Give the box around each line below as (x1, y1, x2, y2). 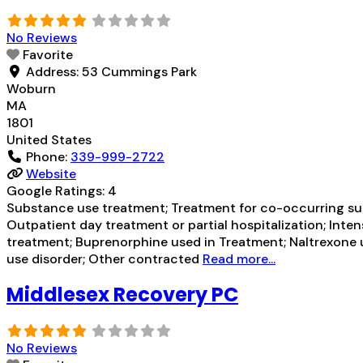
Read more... (203, 250, 275, 267)
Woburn (6, 79, 56, 97)
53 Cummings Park (82, 62, 197, 80)
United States (6, 130, 92, 148)
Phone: (26, 147, 70, 165)
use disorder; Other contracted (6, 250, 203, 267)
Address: (26, 62, 82, 80)
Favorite (23, 45, 73, 63)
